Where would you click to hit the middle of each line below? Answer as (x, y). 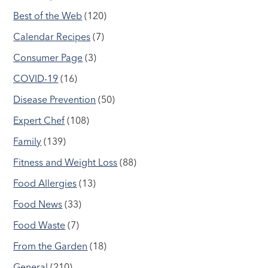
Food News (38, 204)
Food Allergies (45, 183)
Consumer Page (48, 57)
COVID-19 (36, 78)
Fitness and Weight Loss (66, 162)
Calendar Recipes (52, 36)
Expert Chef (39, 120)
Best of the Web (48, 15)
